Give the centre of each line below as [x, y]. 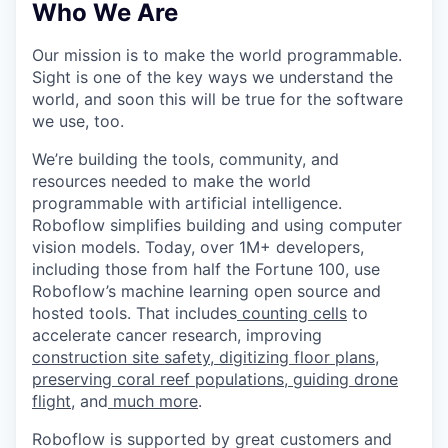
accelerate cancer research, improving [177, 334]
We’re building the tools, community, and [185, 158]
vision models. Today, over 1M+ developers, [198, 246]
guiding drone [345, 378]
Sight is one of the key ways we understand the [212, 76]
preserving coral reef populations [158, 378]
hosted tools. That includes [134, 312]
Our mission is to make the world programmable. [217, 54]
